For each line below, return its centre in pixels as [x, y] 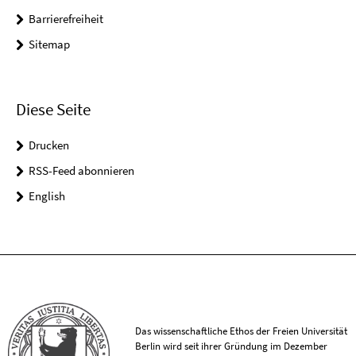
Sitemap [49, 44]
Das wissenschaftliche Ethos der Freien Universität [242, 331]
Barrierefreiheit [66, 19]
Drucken [49, 145]
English [47, 196]
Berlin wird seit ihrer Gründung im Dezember [232, 346]
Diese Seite [53, 110]
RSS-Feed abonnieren [81, 171]
